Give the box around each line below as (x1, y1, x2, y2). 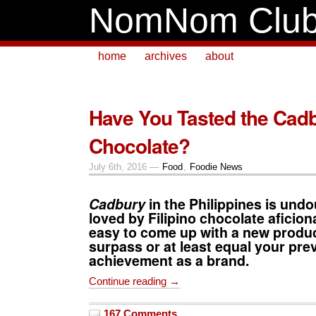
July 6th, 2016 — (89, 162, 162, 172)
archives (145, 50, 187, 62)
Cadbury (89, 193, 145, 214)
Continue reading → (89, 274, 180, 287)
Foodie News (189, 162, 243, 172)
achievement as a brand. (89, 250, 249, 270)
